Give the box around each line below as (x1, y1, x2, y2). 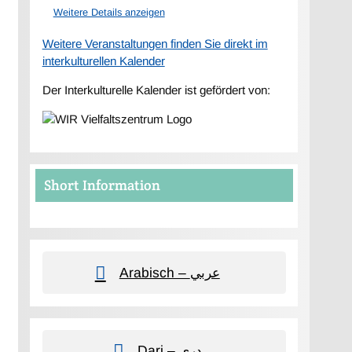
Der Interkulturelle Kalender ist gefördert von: (42, 82, 270, 97)
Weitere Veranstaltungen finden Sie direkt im (42, 36, 268, 50)
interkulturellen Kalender (42, 53, 165, 68)
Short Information (44, 175, 161, 194)
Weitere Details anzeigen (53, 5, 165, 18)
